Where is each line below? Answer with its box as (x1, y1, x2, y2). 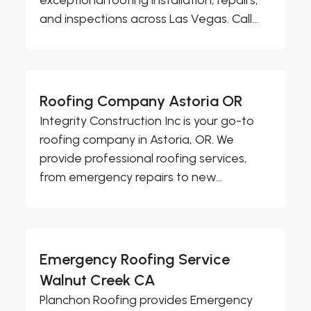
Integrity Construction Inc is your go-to (40, 112, 255, 128)
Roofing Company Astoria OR (40, 91, 244, 110)
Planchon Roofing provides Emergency (40, 292, 253, 308)
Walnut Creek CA (40, 270, 156, 289)
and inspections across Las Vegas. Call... (40, 10, 259, 26)
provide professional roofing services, (40, 150, 248, 166)
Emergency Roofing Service (40, 249, 230, 269)
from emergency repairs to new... (40, 169, 223, 185)
